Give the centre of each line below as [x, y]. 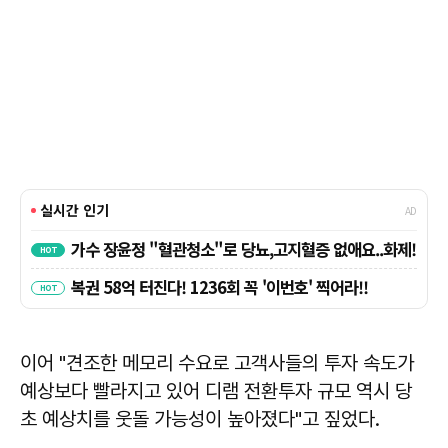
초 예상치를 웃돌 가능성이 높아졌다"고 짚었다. [200, 419]
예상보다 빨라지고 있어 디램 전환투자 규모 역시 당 [216, 391]
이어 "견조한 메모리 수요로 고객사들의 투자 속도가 [217, 363]
